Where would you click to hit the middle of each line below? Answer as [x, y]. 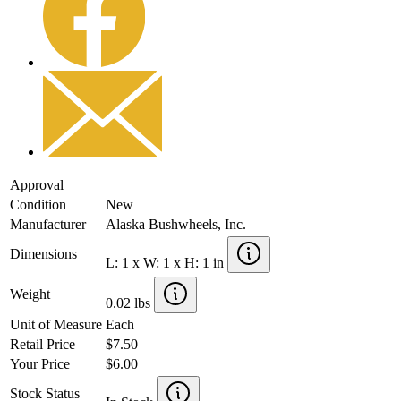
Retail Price [43, 344]
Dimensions [43, 253]
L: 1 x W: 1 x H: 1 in [166, 262]
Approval [37, 184]
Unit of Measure [56, 324]
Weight [30, 294]
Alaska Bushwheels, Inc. [176, 224]
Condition [38, 204]
